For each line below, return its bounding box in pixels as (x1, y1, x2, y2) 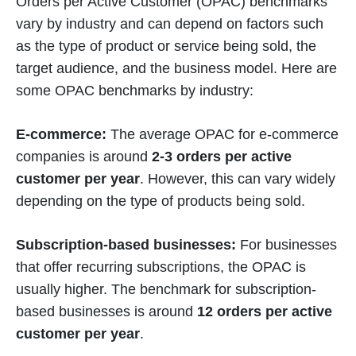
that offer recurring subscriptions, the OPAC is (16, 259, 306, 275)
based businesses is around (16, 304, 197, 319)
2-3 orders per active (152, 149, 292, 164)
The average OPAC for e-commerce (110, 126, 339, 142)
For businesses (240, 237, 337, 253)
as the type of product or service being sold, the (16, 38, 316, 54)
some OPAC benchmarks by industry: (16, 83, 253, 99)
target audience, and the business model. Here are (16, 60, 337, 76)
